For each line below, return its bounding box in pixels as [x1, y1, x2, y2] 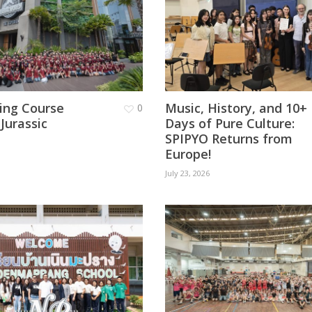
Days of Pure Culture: [164, 115, 295, 132]
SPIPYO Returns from [164, 130, 292, 148]
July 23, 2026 [164, 168, 210, 179]
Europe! [164, 146, 211, 163]
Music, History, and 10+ [164, 100, 307, 117]
